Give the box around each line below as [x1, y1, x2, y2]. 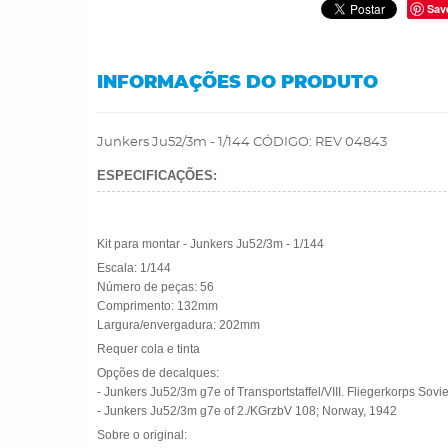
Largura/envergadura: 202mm [97, 318, 260, 332]
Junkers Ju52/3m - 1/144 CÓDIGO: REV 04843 [97, 136, 387, 149]
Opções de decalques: [97, 366, 219, 380]
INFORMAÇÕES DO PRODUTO [97, 74, 378, 92]
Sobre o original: [97, 428, 187, 442]
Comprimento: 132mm [97, 299, 218, 313]
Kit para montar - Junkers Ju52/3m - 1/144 [97, 237, 324, 251]
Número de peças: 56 [97, 280, 214, 294]
